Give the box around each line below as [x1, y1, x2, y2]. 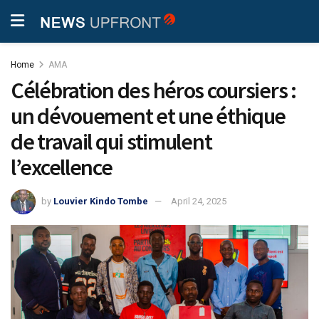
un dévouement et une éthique [11, 102, 286, 130]
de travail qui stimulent [11, 127, 212, 156]
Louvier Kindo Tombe [53, 195, 148, 206]
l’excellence [11, 153, 113, 182]
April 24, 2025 [171, 195, 226, 206]
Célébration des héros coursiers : [11, 76, 296, 105]
